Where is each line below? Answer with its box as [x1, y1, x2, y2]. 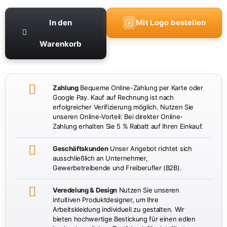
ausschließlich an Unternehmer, [53, 154, 148, 162]
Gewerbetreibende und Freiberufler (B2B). [53, 163, 182, 172]
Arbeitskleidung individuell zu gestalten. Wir [53, 205, 184, 213]
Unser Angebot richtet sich [108, 144, 192, 153]
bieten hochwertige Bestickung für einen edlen [53, 214, 196, 223]
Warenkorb [40, 39, 82, 49]
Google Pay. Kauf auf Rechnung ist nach [53, 93, 174, 101]
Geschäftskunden [53, 144, 108, 153]
